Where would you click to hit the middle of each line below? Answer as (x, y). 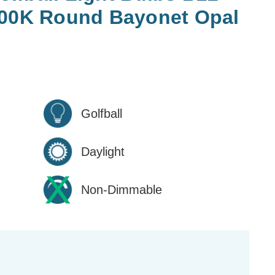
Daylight (103, 151)
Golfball (102, 113)
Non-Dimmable (122, 189)
